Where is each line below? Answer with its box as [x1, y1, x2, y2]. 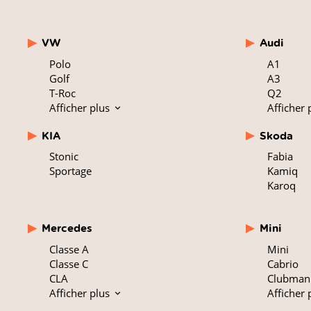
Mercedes [42, 221, 92, 236]
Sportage [49, 164, 92, 178]
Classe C [49, 256, 89, 271]
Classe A [49, 242, 90, 256]
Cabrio [267, 256, 299, 271]
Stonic [49, 149, 79, 164]
